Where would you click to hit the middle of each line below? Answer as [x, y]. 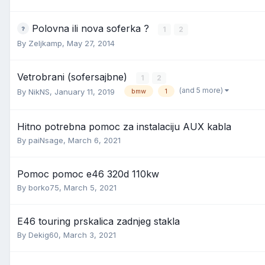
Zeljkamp [45, 43]
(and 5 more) [202, 91]
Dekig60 [43, 235]
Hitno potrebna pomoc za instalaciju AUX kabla [124, 127]
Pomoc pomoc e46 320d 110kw [88, 174]
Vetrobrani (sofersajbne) [74, 77]
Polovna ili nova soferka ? [92, 28]
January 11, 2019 [85, 92]
